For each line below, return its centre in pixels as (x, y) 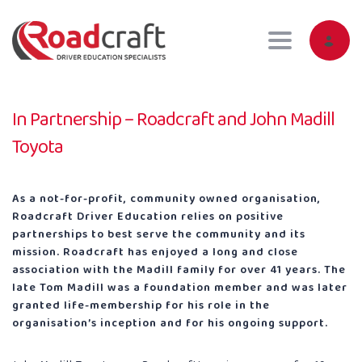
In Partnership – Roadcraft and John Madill (173, 120)
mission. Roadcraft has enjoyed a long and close (155, 252)
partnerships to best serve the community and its (159, 234)
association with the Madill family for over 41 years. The (179, 270)
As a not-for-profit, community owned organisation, (166, 199)
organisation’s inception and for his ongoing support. (170, 323)
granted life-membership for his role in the (141, 305)
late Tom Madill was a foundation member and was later (180, 288)
